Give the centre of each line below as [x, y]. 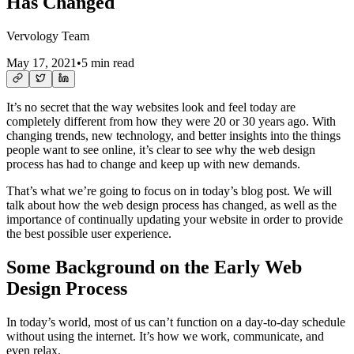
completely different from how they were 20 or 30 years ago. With [171, 121]
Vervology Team [48, 36]
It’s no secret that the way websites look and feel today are [151, 107]
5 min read [108, 62]
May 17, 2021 [41, 62]
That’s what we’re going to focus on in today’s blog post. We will [169, 190]
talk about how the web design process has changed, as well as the [171, 205]
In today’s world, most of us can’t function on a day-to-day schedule [176, 322]
